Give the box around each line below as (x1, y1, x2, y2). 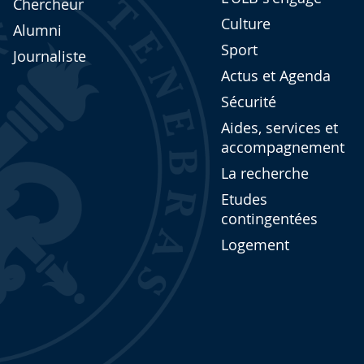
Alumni (13, 20, 62, 40)
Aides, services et (220, 118, 338, 137)
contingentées (220, 209, 318, 228)
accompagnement (220, 137, 344, 157)
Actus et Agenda (220, 66, 331, 85)
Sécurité (220, 92, 276, 111)
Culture (220, 14, 271, 33)
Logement (220, 235, 289, 254)
